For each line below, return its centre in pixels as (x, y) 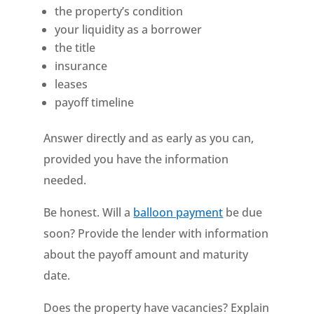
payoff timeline (95, 102)
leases (71, 84)
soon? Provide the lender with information (156, 233)
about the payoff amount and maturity (146, 254)
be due (243, 212)
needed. (65, 180)
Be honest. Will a (89, 212)
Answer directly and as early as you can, (149, 138)
